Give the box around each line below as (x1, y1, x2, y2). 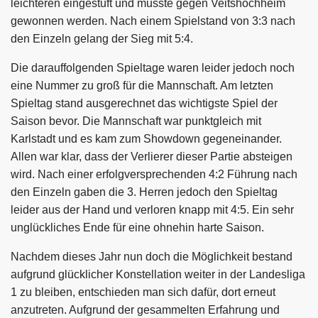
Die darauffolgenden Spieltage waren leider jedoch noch (11, 61, 295, 74)
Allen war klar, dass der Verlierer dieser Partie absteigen (11, 150, 292, 163)
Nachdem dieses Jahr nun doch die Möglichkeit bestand (11, 250, 292, 263)
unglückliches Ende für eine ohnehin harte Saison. (11, 221, 264, 234)
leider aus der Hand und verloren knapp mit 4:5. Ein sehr (11, 203, 294, 216)
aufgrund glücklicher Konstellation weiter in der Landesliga (11, 268, 305, 280)
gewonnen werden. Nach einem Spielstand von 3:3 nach (11, 14, 295, 27)
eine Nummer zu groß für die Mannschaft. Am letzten (11, 79, 273, 92)
